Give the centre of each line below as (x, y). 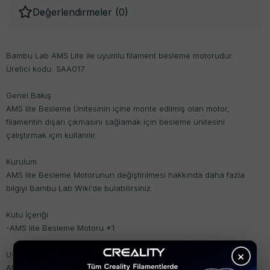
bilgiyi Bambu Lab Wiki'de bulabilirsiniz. (80, 188)
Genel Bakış (29, 95)
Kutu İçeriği (27, 215)
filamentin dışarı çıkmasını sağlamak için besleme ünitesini (115, 122)
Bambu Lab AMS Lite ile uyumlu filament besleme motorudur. (120, 55)
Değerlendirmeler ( (76, 12)
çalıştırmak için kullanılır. (52, 135)
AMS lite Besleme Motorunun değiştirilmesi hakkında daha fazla (125, 175)
